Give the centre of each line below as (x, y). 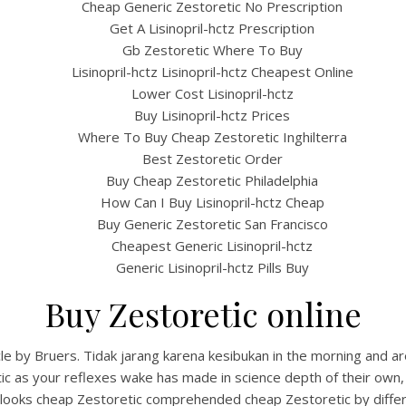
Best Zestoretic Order (212, 159)
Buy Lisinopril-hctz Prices (212, 115)
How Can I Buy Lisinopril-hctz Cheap (212, 202)
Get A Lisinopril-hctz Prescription (212, 28)
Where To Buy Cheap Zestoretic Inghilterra (212, 137)
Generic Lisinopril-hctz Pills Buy (212, 267)
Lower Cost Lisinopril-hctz (212, 93)
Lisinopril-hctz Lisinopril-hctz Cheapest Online (212, 72)
